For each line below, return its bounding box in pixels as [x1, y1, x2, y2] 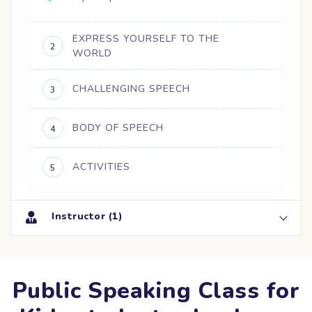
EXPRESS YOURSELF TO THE [72, 31, 219, 45]
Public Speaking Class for [12, 275, 300, 306]
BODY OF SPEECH [72, 121, 164, 135]
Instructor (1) [52, 209, 123, 223]
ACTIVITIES [72, 160, 130, 174]
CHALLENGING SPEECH [72, 82, 190, 96]
